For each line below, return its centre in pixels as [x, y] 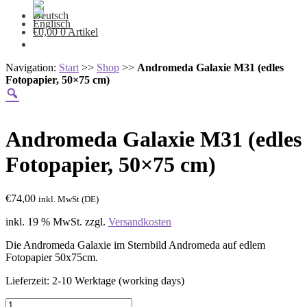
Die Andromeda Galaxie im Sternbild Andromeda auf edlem [135, 245]
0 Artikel [79, 32]
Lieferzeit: [29, 280]
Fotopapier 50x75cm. [52, 257]
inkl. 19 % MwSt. [44, 221]
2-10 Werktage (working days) [118, 280]
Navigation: [32, 67]
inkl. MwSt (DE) [69, 199]
